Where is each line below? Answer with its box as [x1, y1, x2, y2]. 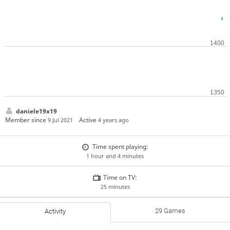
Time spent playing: [92, 142, 148, 151]
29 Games [155, 207, 186, 215]
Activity [44, 207, 66, 216]
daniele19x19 [15, 106, 57, 116]
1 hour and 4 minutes [86, 152, 144, 160]
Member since [5, 115, 48, 124]
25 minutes [100, 182, 130, 190]
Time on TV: [103, 172, 138, 182]
